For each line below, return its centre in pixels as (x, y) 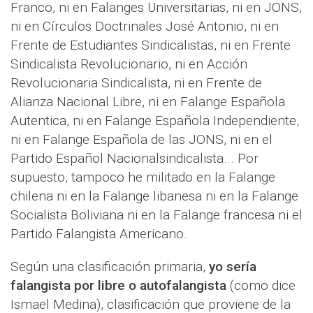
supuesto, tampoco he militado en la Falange (143, 177)
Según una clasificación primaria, (110, 267)
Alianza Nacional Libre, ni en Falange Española (148, 102)
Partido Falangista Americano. (99, 234)
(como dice (261, 286)
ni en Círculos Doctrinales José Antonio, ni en (145, 27)
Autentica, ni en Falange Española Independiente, (155, 121)
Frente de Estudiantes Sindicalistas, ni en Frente (151, 45)
